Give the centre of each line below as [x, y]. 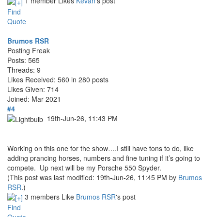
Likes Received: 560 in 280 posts [58, 79]
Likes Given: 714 [33, 89]
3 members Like [50, 196]
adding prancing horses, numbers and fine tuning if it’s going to [104, 158]
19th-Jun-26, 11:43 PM [82, 118]
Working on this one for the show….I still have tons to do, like [101, 148]
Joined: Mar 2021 [34, 99]
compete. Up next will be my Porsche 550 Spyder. [84, 167]
